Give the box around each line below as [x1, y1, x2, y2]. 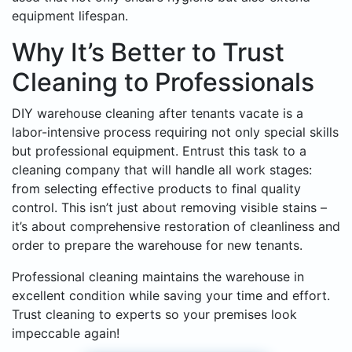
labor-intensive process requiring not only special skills [12, 124, 339, 141]
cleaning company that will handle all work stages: [12, 162, 312, 178]
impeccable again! [12, 325, 119, 342]
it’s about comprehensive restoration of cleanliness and [12, 218, 340, 235]
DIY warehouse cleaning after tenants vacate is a [12, 105, 303, 122]
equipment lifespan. [12, 8, 128, 24]
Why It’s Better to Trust [12, 37, 284, 68]
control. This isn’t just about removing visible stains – [12, 200, 327, 216]
